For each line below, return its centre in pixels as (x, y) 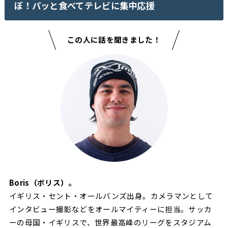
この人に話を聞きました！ (114, 39)
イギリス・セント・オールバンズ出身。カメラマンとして (111, 195)
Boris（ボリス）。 (42, 182)
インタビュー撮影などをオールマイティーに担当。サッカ (110, 209)
